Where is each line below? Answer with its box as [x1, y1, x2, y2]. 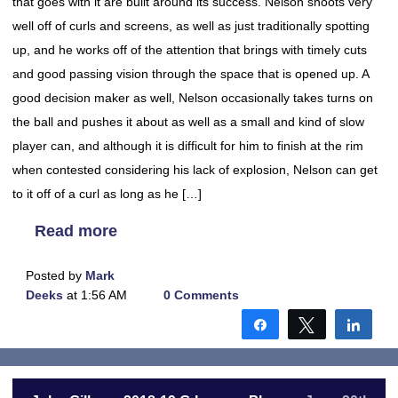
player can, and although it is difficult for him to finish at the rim [12, 139, 363, 153]
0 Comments [163, 288, 239, 302]
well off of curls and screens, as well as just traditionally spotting [12, 19, 370, 33]
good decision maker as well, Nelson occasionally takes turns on [12, 91, 373, 105]
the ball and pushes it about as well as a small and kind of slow [12, 115, 364, 129]
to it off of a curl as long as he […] [12, 187, 202, 201]
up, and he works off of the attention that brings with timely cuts [12, 43, 367, 57]
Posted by [26, 268, 85, 283]
